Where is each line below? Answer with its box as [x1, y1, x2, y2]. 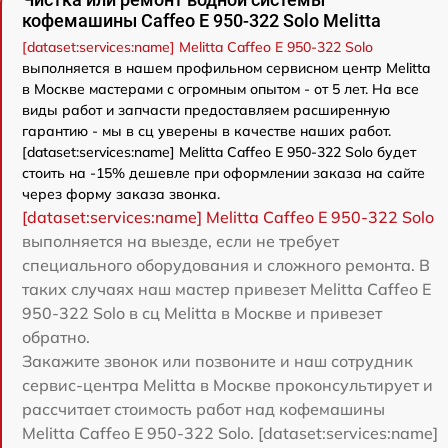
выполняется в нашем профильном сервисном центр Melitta [22, 59, 430, 77]
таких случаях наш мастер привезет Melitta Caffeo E [22, 279, 431, 299]
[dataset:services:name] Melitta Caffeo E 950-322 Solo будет [22, 143, 416, 161]
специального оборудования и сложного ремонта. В [22, 255, 430, 275]
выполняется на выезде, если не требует [22, 231, 339, 251]
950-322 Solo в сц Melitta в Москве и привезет [22, 303, 382, 323]
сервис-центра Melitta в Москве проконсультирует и [22, 375, 433, 395]
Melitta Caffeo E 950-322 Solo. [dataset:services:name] [22, 423, 438, 443]
